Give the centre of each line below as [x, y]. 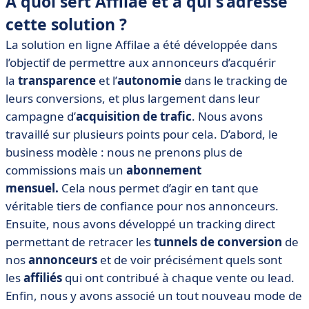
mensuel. [32, 188]
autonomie [149, 80]
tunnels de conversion [218, 242]
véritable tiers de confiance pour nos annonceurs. [142, 206]
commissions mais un [66, 170]
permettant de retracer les [80, 242]
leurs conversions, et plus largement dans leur [133, 98]
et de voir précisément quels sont [190, 260]
